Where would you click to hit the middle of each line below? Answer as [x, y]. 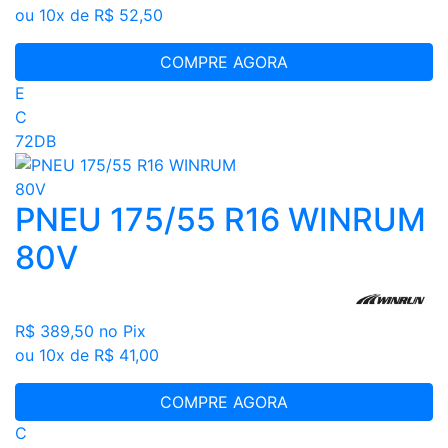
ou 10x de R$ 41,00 [87, 355]
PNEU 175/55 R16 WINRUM [220, 220]
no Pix [122, 331]
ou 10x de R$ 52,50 [89, 15]
